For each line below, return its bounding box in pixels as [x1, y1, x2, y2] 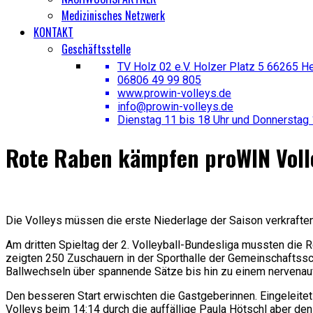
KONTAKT [34, 24, 73, 41]
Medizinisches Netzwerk [61, 7, 165, 24]
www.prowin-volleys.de [117, 87, 231, 100]
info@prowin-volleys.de [117, 100, 233, 113]
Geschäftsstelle [61, 41, 131, 57]
